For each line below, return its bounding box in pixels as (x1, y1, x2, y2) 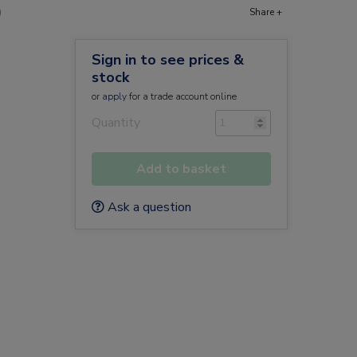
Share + (249, 6, 282, 18)
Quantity (91, 114, 140, 131)
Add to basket (135, 160, 226, 178)
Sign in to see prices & (91, 50, 244, 69)
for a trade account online (126, 90, 237, 103)
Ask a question (104, 198, 191, 216)
